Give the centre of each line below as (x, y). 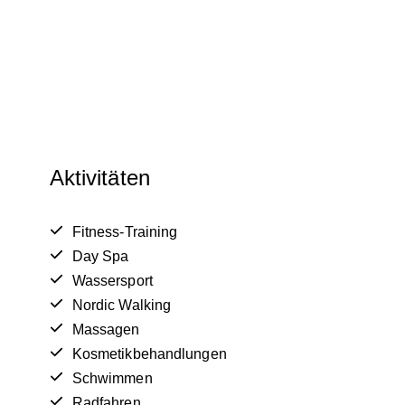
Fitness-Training (125, 232)
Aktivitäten (99, 178)
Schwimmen (112, 379)
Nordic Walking (122, 306)
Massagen (106, 330)
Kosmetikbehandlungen (149, 354)
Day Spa (100, 257)
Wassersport (112, 281)
